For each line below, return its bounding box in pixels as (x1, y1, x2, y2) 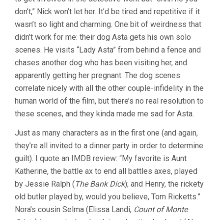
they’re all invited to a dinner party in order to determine (15, 140, 203, 150)
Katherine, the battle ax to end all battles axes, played (15, 166, 197, 176)
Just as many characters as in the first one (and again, (15, 128, 198, 137)
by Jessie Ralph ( (15, 179, 75, 189)
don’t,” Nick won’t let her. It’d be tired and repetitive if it (15, 6, 200, 16)
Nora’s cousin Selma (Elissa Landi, (15, 204, 134, 214)
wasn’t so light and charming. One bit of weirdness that (15, 19, 201, 29)
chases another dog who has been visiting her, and (15, 57, 187, 67)
